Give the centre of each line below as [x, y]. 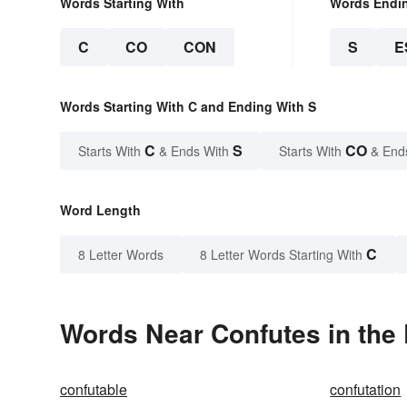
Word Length [100, 210]
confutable [94, 390]
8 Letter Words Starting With [281, 255]
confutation [366, 390]
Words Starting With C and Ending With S [188, 107]
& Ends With [194, 151]
